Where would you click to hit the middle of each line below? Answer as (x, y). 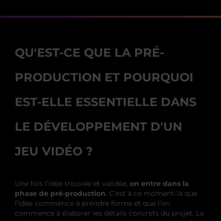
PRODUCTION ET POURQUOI (104, 77)
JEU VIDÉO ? (54, 151)
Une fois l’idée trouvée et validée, (72, 183)
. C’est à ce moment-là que (151, 193)
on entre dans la (159, 183)
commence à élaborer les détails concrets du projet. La (109, 213)
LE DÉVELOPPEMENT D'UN (98, 126)
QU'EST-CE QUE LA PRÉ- (90, 52)
